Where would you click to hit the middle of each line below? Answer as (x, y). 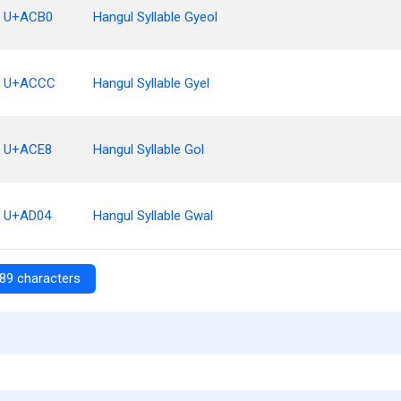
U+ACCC (30, 83)
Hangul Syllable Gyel (151, 83)
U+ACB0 (28, 17)
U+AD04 (27, 216)
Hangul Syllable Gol (149, 149)
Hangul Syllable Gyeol (155, 17)
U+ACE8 (28, 149)
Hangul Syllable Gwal (153, 216)
